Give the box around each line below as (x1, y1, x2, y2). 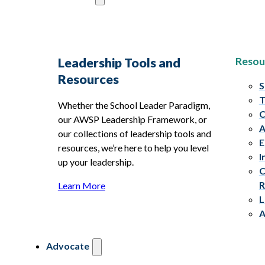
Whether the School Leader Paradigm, (57, 99, 210, 111)
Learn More (57, 179, 105, 191)
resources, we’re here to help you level (57, 141, 209, 153)
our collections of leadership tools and (57, 127, 211, 139)
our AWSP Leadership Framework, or (57, 113, 207, 125)
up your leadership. (57, 156, 134, 167)
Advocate (46, 240, 89, 251)
